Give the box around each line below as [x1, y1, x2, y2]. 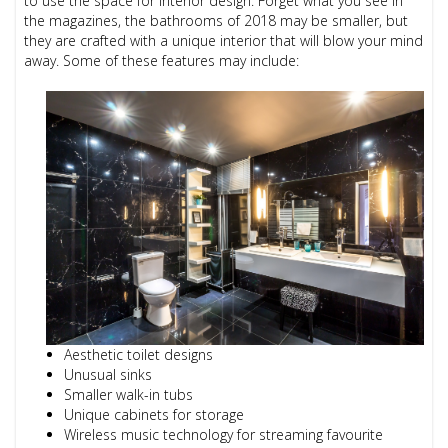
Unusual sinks [64, 364, 153, 384]
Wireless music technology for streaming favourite [64, 424, 384, 444]
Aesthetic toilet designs [64, 344, 214, 364]
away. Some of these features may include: [24, 50, 300, 70]
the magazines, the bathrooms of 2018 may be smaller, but [24, 10, 409, 30]
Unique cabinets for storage [64, 404, 245, 424]
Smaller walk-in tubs [64, 384, 194, 404]
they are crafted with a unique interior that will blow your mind [24, 30, 424, 50]
